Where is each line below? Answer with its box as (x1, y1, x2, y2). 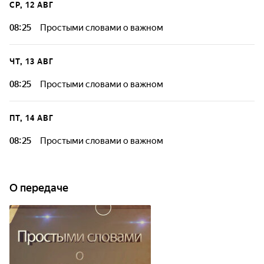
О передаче (9, 181, 68, 194)
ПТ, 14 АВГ (9, 114, 54, 123)
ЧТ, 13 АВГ (9, 57, 54, 66)
